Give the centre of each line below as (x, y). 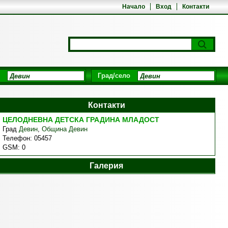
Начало (134, 7)
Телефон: (18, 138)
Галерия (107, 166)
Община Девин (64, 129)
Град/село (114, 76)
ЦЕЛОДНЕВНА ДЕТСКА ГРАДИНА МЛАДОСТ (81, 120)
